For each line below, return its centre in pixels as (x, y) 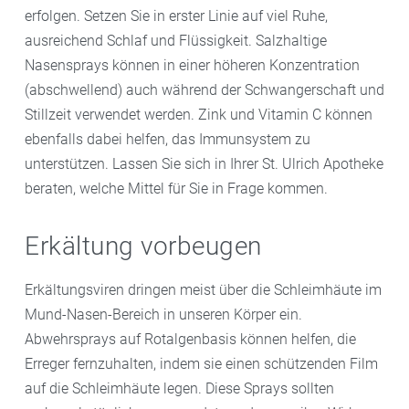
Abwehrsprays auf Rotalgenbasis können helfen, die (190, 339)
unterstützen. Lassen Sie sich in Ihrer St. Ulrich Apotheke (204, 163)
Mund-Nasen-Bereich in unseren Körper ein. (163, 314)
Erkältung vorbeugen (143, 246)
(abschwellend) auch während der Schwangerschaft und (204, 89)
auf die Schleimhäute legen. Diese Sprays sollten (179, 388)
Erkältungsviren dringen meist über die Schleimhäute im (203, 289)
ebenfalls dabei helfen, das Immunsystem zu (168, 139)
